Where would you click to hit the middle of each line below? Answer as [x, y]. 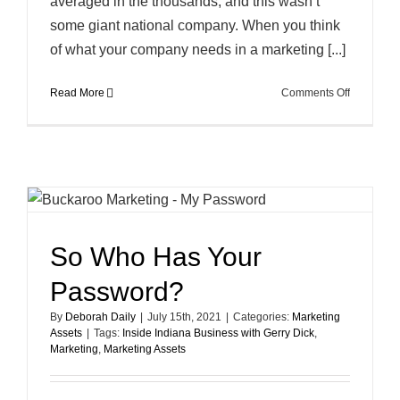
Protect [366, 217]
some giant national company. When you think [195, 25]
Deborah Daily [100, 317]
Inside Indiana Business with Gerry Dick [218, 333]
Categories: [262, 317]
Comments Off [316, 93]
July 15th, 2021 [184, 317]
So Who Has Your [156, 257]
